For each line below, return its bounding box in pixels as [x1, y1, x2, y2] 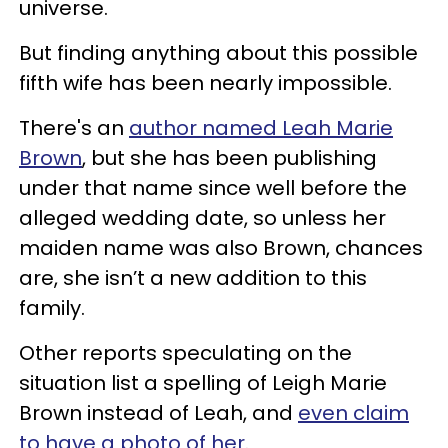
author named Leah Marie [129, 113, 393, 142]
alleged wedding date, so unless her [19, 203, 386, 232]
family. [19, 293, 85, 322]
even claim [298, 398, 409, 427]
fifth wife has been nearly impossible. [19, 68, 392, 97]
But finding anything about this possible [19, 38, 418, 67]
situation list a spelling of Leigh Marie [19, 368, 387, 397]
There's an [19, 113, 129, 142]
